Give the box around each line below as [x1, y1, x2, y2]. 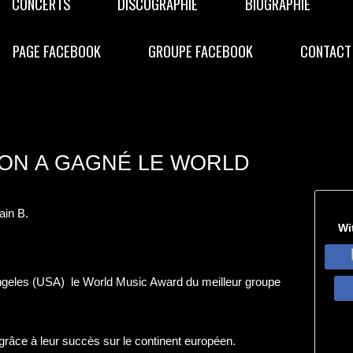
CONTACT [300, 40, 351, 61]
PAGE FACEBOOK [13, 40, 101, 61]
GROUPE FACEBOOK [148, 40, 253, 61]
